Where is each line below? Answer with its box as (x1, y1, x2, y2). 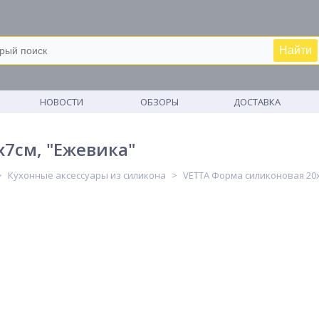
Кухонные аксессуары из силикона (8, 169, 166, 182)
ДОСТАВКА (234, 95, 281, 108)
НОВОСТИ (40, 95, 84, 108)
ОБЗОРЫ (140, 95, 179, 108)
